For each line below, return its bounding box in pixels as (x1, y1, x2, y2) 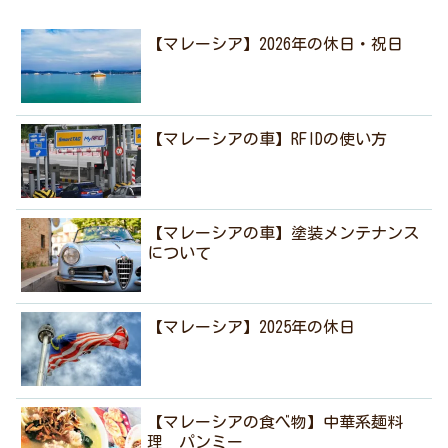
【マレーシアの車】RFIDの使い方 (147, 130, 388, 147)
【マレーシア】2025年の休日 (147, 319, 356, 336)
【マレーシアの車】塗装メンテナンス (147, 225, 420, 242)
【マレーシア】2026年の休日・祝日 (147, 36, 404, 53)
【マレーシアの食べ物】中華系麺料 (147, 413, 404, 430)
